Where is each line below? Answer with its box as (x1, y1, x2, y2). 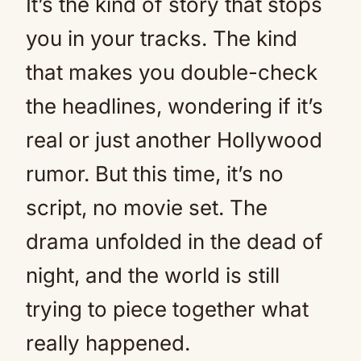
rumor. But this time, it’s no (26, 161, 284, 186)
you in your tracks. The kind (26, 26, 297, 51)
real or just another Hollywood (26, 127, 322, 152)
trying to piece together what (26, 297, 309, 322)
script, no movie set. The (26, 195, 268, 220)
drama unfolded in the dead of (26, 229, 323, 254)
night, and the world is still (26, 263, 280, 288)
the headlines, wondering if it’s (26, 93, 323, 118)
